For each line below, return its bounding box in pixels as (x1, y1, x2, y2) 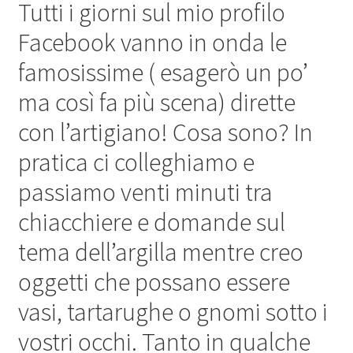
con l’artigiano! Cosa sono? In (17, 117, 313, 149)
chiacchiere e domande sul (17, 206, 285, 239)
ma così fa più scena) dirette (17, 87, 295, 119)
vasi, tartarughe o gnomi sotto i (17, 296, 328, 329)
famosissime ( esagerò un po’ (17, 57, 308, 89)
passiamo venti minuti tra (17, 176, 273, 209)
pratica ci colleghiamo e (17, 147, 255, 179)
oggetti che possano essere (17, 266, 290, 299)
